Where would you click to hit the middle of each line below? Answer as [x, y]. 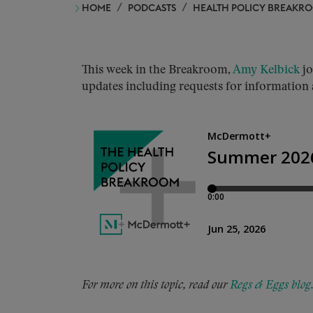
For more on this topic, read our [156, 285]
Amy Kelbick [266, 70]
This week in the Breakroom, [157, 70]
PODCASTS [152, 8]
